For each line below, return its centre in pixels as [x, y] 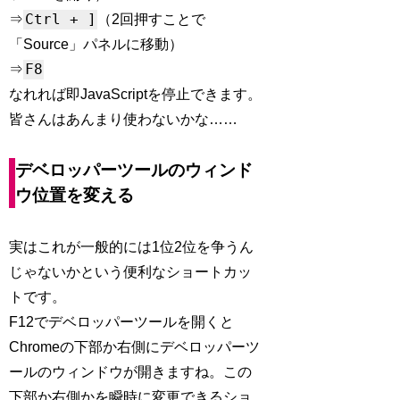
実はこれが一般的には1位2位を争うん [132, 247]
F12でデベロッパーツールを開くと [122, 322]
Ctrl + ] [60, 20]
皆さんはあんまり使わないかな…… [124, 120]
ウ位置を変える [75, 195]
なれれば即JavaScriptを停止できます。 [136, 95]
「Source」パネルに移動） [96, 45]
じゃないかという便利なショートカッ [131, 272]
